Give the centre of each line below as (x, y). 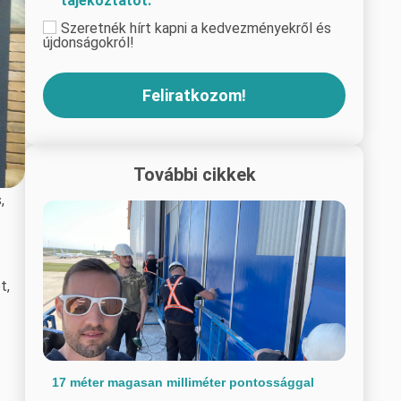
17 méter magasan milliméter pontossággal (183, 383)
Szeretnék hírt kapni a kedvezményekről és (196, 28)
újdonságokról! (89, 43)
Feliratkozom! (194, 96)
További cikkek (194, 175)
